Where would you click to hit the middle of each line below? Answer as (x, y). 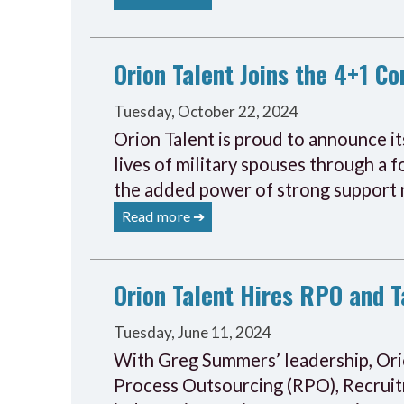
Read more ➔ (163, 216)
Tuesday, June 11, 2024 (193, 333)
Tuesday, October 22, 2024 (207, 111)
